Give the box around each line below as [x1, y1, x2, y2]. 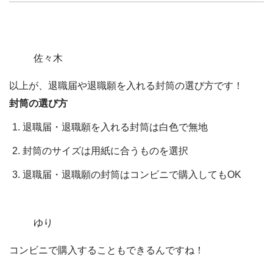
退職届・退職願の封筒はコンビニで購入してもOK [23, 169, 242, 180]
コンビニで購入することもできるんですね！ [9, 245, 204, 256]
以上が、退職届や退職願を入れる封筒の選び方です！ [9, 80, 243, 91]
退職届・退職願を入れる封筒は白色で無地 [23, 122, 208, 133]
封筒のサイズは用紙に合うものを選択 [23, 146, 189, 157]
